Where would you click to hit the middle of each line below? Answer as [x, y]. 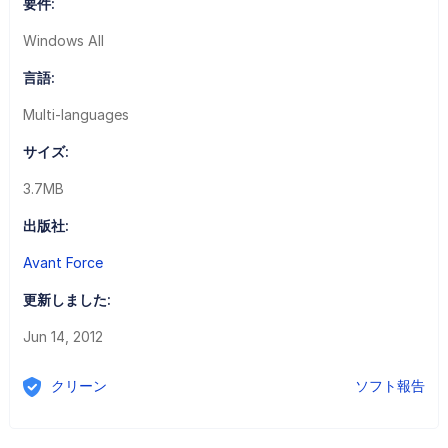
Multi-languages [75, 114]
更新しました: [66, 299]
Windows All [63, 40]
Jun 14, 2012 [62, 336]
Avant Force [62, 262]
